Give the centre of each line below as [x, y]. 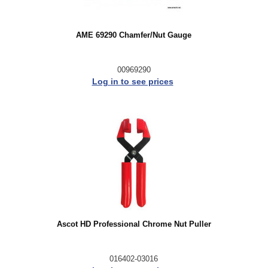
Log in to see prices [133, 81]
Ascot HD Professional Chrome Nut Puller [134, 224]
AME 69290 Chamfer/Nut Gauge [134, 35]
